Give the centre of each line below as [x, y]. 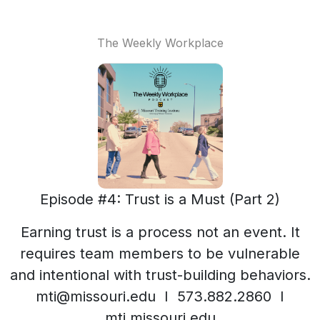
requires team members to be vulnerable [160, 254]
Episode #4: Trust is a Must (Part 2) [160, 199]
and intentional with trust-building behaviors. [160, 275]
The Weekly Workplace [160, 43]
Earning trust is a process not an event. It [160, 232]
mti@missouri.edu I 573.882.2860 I [160, 296]
